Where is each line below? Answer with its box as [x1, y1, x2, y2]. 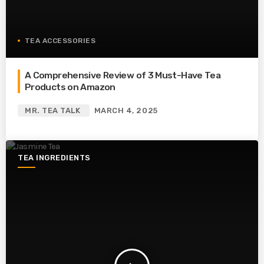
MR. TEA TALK [25, 106, 81, 115]
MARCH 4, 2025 [94, 106, 158, 115]
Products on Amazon [25, 81, 115, 93]
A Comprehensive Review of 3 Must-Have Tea [25, 70, 221, 81]
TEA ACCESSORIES [25, 37, 96, 45]
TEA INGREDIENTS [18, 153, 91, 163]
